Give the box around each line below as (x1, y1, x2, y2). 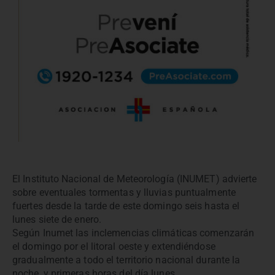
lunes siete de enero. (12, 213, 102, 225)
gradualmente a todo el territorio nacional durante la (12, 254, 241, 266)
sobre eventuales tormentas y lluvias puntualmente (12, 186, 236, 198)
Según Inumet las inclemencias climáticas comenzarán (12, 227, 255, 239)
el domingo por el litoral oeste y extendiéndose (12, 240, 215, 252)
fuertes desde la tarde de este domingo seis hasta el (12, 199, 240, 212)
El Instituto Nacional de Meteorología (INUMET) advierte (12, 172, 257, 185)
